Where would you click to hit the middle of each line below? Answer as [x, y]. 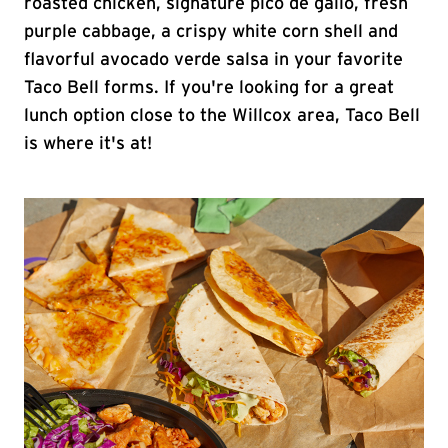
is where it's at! [88, 144]
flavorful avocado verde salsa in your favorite [213, 60]
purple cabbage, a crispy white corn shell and [211, 32]
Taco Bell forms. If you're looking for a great [209, 88]
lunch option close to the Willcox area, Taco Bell [222, 116]
